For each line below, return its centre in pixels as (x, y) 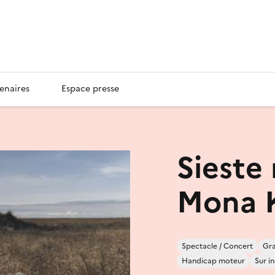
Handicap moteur (213, 261)
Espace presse (90, 88)
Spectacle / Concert (217, 246)
